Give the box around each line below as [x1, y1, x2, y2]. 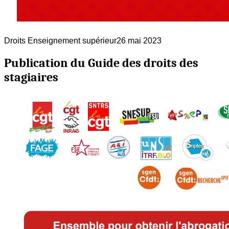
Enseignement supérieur [26, 36, 117, 45]
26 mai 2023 [117, 36, 162, 45]
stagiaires [4, 70, 58, 84]
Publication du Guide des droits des [4, 55, 198, 70]
